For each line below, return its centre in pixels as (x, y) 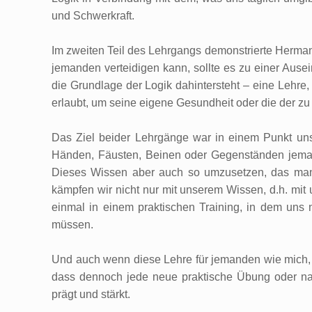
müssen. (72, 225)
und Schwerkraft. (93, 16)
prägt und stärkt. (91, 294)
